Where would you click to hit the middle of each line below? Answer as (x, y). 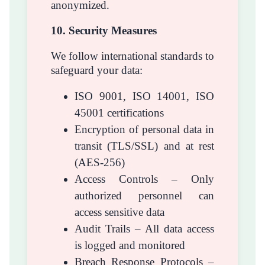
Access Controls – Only (144, 179)
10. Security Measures (104, 30)
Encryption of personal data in (144, 130)
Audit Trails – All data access (144, 229)
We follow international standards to (132, 56)
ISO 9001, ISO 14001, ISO (144, 96)
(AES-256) (100, 163)
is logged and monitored (130, 245)
